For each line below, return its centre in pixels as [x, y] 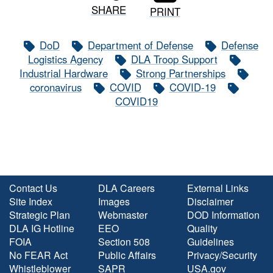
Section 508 [124, 242]
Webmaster [123, 215]
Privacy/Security [222, 255]
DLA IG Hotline [42, 229]
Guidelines [211, 242]
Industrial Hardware [64, 73]
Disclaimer [210, 202]
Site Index [31, 202]
